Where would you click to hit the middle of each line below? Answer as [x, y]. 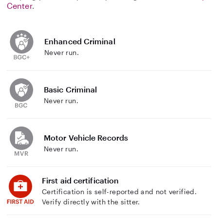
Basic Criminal [71, 89]
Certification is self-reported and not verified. [119, 191]
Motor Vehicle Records [86, 137]
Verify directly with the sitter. [91, 202]
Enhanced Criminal [80, 41]
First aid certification [81, 180]
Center [19, 6]
